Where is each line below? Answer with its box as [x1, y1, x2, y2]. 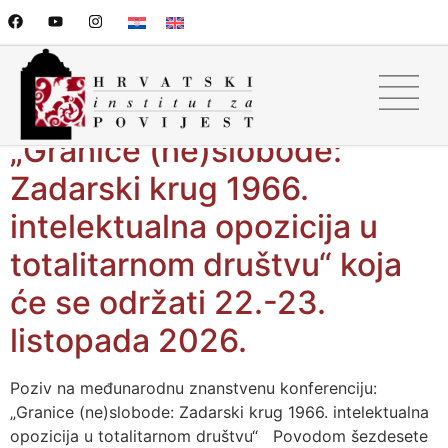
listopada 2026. [10, 321, 247, 361]
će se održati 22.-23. [10, 283, 326, 323]
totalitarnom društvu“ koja [10, 245, 402, 285]
